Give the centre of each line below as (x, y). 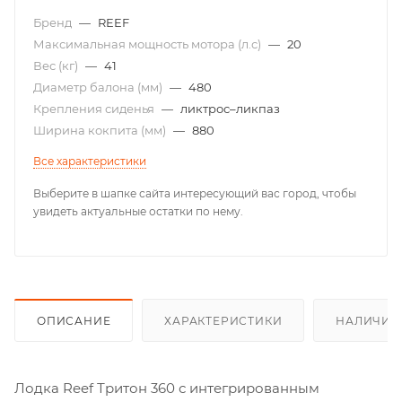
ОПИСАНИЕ (74, 320)
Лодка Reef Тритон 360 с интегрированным (167, 388)
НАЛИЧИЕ (367, 320)
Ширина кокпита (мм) (101, 130)
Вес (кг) (57, 65)
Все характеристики (90, 161)
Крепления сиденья (95, 108)
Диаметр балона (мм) (99, 87)
